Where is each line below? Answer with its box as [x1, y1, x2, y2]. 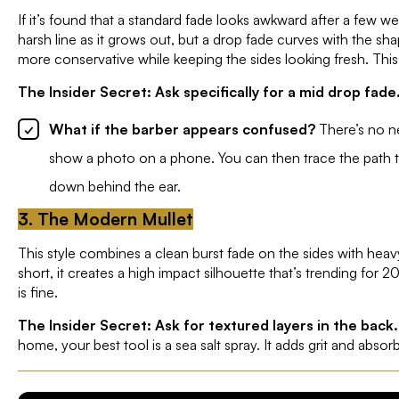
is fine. [18, 282, 58, 301]
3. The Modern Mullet [18, 208, 193, 230]
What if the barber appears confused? [49, 119, 315, 138]
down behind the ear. [49, 176, 181, 195]
